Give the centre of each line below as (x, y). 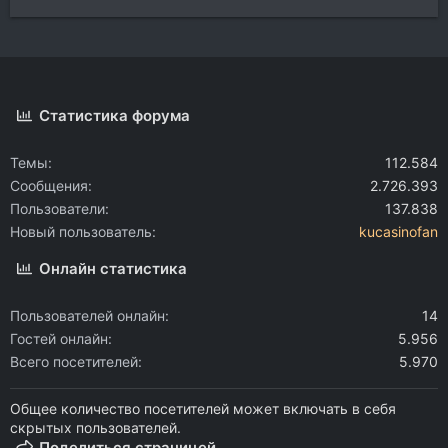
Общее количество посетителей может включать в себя (203, 408)
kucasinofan (398, 231)
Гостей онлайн (59, 338)
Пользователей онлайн (87, 315)
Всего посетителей (74, 361)
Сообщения (49, 185)
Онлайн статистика (113, 268)
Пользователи (57, 208)
